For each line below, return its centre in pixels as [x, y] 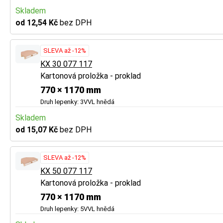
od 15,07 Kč [38, 129]
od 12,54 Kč [38, 22]
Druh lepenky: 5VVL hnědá [77, 209]
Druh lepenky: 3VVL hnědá [77, 102]
